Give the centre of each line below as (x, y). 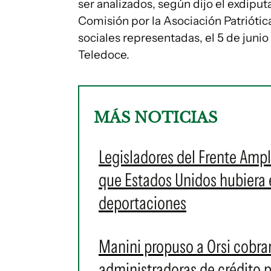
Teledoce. (104, 55)
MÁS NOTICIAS (155, 118)
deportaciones (142, 203)
